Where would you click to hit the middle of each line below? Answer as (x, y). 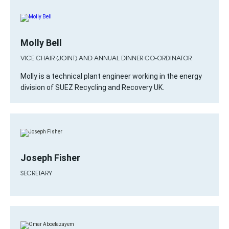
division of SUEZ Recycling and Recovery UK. (92, 87)
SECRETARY (36, 173)
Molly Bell (41, 43)
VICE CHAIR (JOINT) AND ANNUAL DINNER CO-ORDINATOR (106, 58)
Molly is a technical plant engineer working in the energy (111, 76)
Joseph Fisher (50, 158)
